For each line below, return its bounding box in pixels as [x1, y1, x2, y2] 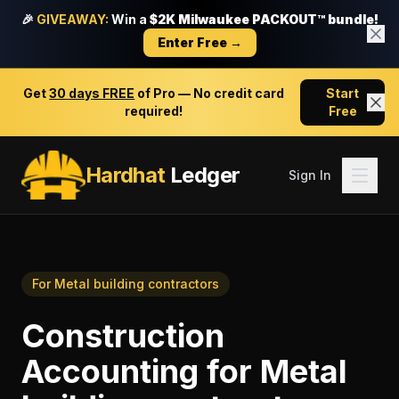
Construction [21, 316, 224, 355]
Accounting [21, 352, 199, 391]
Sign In [289, 167, 331, 183]
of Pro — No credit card [134, 85, 285, 101]
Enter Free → [157, 35, 242, 50]
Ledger [165, 161, 240, 188]
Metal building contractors [54, 276, 219, 291]
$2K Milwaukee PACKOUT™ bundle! [149, 12, 379, 27]
